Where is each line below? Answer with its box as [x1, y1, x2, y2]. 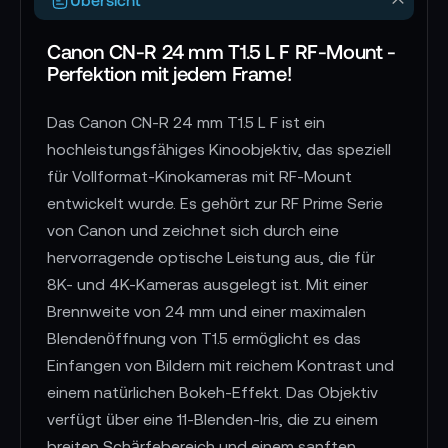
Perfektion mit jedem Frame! [47, 60, 292, 85]
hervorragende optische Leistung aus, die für [47, 247, 375, 266]
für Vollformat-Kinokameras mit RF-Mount [47, 166, 352, 185]
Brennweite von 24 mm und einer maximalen [47, 301, 366, 320]
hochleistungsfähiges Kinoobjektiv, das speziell [47, 139, 391, 158]
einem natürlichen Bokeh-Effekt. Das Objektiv [47, 382, 378, 401]
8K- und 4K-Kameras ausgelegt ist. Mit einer [47, 274, 368, 293]
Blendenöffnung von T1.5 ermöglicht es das [47, 328, 361, 347]
